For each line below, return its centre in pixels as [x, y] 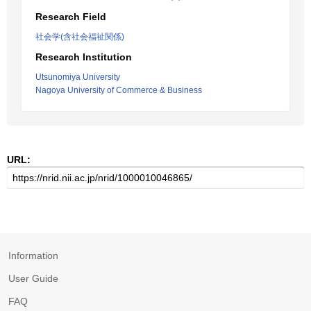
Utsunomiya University [78, 77]
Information [33, 255]
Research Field [71, 17]
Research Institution [84, 57]
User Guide [33, 278]
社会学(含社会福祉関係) [80, 37]
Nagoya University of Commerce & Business [119, 90]
